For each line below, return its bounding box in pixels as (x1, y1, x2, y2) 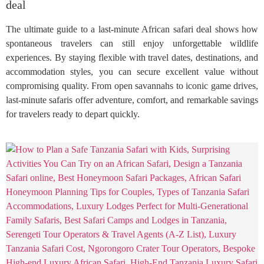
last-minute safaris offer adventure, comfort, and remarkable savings (6, 95, 258, 105)
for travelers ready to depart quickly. (6, 109, 140, 120)
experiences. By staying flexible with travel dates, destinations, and (6, 52, 258, 63)
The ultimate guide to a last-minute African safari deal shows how (6, 24, 258, 35)
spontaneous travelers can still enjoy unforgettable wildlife (6, 38, 258, 49)
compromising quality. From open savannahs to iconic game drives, (6, 81, 258, 91)
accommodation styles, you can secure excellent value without (6, 67, 258, 77)
